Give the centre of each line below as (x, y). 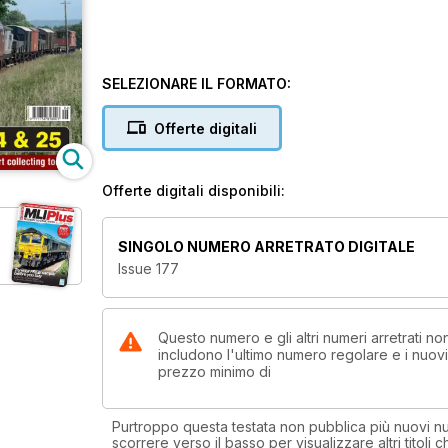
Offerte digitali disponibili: (193, 190)
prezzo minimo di (214, 372)
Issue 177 (148, 269)
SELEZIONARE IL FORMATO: (196, 83)
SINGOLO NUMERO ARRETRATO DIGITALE (266, 247)
